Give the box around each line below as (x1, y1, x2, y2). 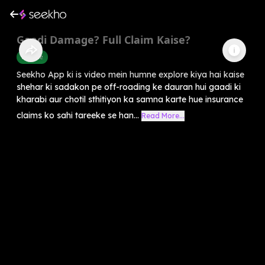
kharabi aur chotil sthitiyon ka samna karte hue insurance (17, 93, 243, 105)
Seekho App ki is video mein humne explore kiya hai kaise (17, 69, 244, 80)
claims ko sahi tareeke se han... (17, 109, 139, 121)
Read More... (141, 111, 185, 120)
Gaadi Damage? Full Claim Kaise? (17, 32, 190, 47)
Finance (21, 52, 43, 61)
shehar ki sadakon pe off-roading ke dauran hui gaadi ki (17, 81, 241, 92)
